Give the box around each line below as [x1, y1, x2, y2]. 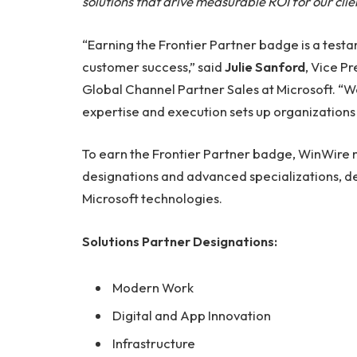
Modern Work [112, 278, 194, 296]
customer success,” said [82, 57, 225, 75]
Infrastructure [112, 335, 195, 352]
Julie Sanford [225, 57, 305, 75]
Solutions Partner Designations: [82, 232, 277, 249]
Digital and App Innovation [112, 307, 271, 324]
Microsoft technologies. [82, 190, 222, 207]
